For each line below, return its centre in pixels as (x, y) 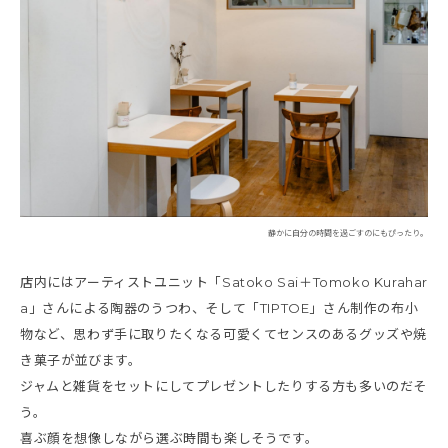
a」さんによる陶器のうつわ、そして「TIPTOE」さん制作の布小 (219, 308)
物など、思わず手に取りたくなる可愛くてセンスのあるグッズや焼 (224, 334)
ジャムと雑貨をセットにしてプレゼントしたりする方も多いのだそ (223, 386)
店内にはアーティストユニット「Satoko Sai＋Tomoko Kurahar (224, 282)
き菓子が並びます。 (81, 360)
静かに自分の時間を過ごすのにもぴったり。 (348, 233)
